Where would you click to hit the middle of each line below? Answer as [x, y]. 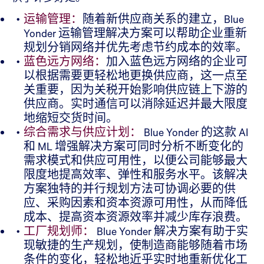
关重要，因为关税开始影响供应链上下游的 [136, 90]
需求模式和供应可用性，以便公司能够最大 [136, 160]
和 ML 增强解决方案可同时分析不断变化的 [133, 146]
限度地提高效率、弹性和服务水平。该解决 [136, 174]
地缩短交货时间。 [71, 118]
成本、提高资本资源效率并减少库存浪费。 [136, 217]
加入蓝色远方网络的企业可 [177, 61]
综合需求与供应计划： [82, 132]
